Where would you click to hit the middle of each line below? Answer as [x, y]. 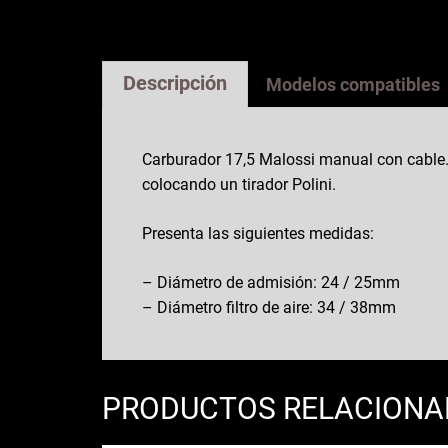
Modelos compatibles [353, 84]
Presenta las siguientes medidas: [258, 233]
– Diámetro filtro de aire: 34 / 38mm [269, 307]
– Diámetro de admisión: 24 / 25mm [271, 282]
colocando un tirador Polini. [239, 184]
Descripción [175, 82]
